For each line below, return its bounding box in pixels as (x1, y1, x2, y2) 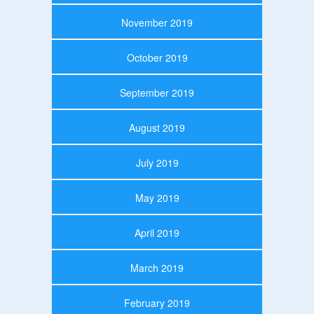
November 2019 (121, 15, 193, 29)
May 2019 (135, 190, 179, 205)
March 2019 (130, 260, 184, 275)
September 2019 (120, 85, 194, 100)
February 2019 (124, 295, 190, 310)
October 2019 (126, 50, 188, 64)
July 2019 (135, 155, 179, 170)
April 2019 (135, 225, 179, 240)
